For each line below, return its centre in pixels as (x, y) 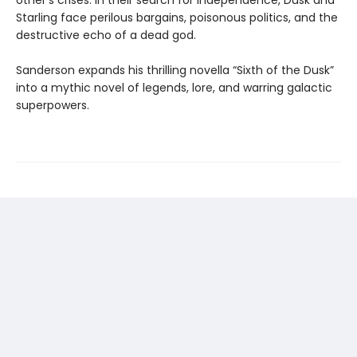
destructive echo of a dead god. (106, 35)
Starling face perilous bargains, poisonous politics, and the (177, 18)
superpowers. (53, 106)
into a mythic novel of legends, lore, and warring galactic (174, 88)
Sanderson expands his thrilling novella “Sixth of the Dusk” (175, 71)
